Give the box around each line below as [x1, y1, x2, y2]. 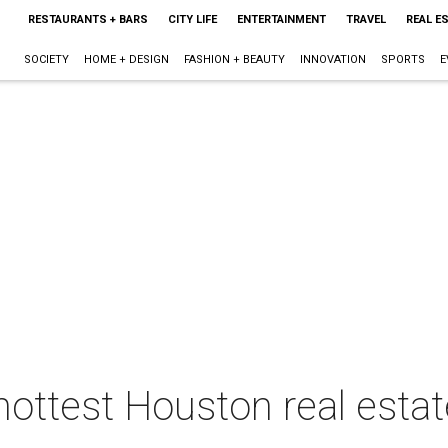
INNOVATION [299, 53, 366, 66]
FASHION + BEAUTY [183, 53, 285, 66]
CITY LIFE [167, 13, 217, 26]
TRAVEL [345, 13, 386, 26]
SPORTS [380, 53, 425, 66]
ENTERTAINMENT [236, 13, 326, 26]
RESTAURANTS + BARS [27, 13, 148, 26]
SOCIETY [23, 53, 69, 66]
